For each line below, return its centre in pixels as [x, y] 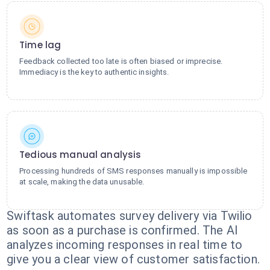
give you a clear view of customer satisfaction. [133, 259]
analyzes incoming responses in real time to [125, 245]
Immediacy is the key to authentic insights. [94, 72]
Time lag [40, 45]
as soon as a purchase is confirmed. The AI [123, 230]
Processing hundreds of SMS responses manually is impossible [133, 171]
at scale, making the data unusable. [82, 182]
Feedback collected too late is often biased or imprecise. [121, 61]
